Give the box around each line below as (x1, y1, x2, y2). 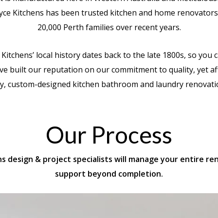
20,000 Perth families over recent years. (37, 21, 181, 33)
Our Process (46, 120, 172, 148)
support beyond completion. (55, 168, 163, 179)
